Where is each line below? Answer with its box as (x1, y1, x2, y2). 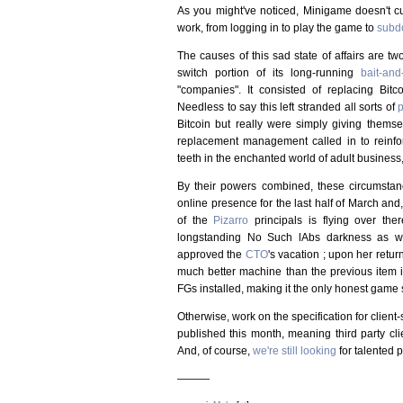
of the (177, 213, 214, 227)
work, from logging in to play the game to (177, 21, 377, 34)
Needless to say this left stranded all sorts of (177, 100, 399, 113)
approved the (177, 247, 246, 261)
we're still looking (253, 344, 336, 357)
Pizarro (213, 213, 249, 227)
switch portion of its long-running (177, 66, 362, 79)
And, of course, (177, 344, 253, 357)
